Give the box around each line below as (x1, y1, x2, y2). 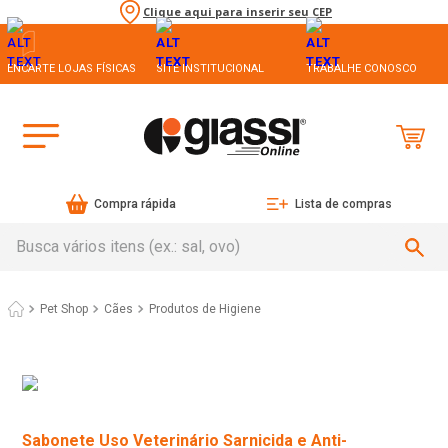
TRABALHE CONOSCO (305, 61, 417, 75)
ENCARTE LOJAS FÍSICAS (7, 61, 136, 75)
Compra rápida (94, 197, 177, 212)
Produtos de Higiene (149, 302, 261, 317)
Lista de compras (294, 197, 392, 212)
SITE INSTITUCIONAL (156, 61, 265, 75)
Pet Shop (40, 302, 88, 317)
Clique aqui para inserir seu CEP (143, 4, 332, 20)
